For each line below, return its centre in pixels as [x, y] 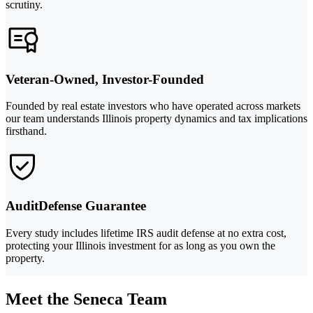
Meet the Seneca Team [86, 299]
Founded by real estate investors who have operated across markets [153, 106]
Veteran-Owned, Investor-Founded [105, 79]
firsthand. [26, 131]
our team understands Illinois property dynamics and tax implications [156, 119]
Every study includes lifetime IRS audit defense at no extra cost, [146, 233]
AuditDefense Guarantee [76, 206]
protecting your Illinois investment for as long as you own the [140, 245]
